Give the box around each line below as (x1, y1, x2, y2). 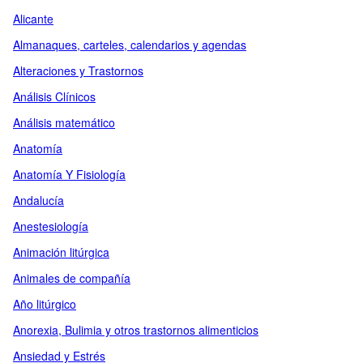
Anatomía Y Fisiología (13, 166, 126, 182)
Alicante (13, 11, 53, 27)
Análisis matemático (13, 114, 115, 130)
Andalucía (13, 192, 64, 208)
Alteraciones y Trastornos (13, 62, 143, 79)
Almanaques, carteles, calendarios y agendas (13, 36, 246, 53)
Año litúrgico (13, 296, 76, 312)
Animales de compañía (13, 270, 130, 286)
